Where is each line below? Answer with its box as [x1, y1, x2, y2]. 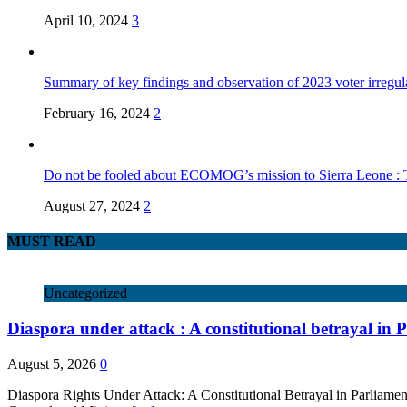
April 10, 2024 [44, 12, 128, 28]
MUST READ [7, 233, 96, 250]
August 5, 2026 [7, 355, 96, 372]
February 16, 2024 [44, 104, 150, 121]
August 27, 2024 [44, 197, 140, 213]
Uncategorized [44, 285, 127, 302]
